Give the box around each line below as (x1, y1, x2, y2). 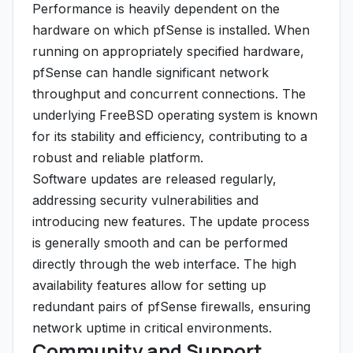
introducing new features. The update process (32, 214, 310, 229)
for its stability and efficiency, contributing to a (32, 128, 307, 144)
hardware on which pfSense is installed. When (32, 22, 310, 38)
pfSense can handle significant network (32, 65, 269, 80)
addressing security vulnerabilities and (32, 192, 258, 208)
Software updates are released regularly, (32, 171, 277, 187)
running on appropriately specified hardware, (32, 43, 304, 59)
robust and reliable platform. (32, 150, 203, 165)
